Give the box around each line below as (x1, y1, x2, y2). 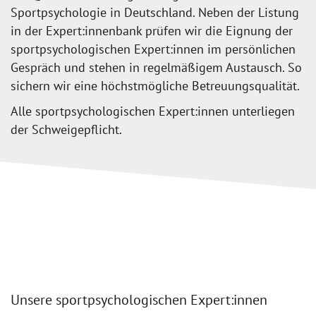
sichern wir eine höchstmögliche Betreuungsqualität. (11, 78, 300, 95)
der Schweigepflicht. (11, 121, 122, 138)
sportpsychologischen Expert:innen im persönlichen (11, 41, 296, 58)
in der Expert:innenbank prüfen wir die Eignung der (11, 23, 293, 39)
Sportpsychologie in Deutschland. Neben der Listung (11, 4, 299, 21)
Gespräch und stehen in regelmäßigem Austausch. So (11, 59, 302, 76)
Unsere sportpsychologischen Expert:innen (11, 291, 267, 310)
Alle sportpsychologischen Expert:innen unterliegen (11, 103, 295, 120)
